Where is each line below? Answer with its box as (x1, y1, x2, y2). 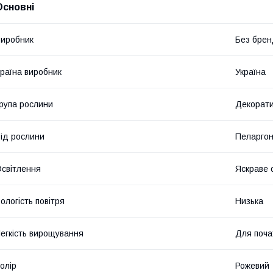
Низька (235, 196, 263, 207)
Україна (235, 67, 266, 77)
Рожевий (235, 261, 269, 271)
